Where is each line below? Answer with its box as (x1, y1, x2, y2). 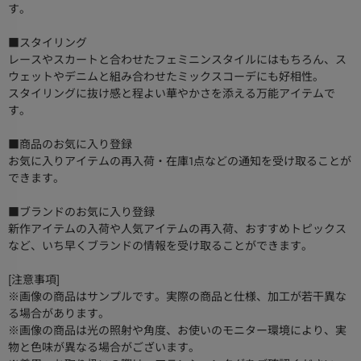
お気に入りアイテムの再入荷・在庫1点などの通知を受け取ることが (8, 153, 351, 170)
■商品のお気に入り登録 (8, 136, 132, 153)
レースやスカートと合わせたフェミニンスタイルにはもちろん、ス (8, 52, 346, 68)
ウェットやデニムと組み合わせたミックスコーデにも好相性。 (8, 68, 324, 85)
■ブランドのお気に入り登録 (8, 204, 155, 221)
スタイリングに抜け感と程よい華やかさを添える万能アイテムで (8, 85, 335, 102)
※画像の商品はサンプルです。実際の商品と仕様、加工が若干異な (8, 288, 346, 305)
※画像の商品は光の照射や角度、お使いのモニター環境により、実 (8, 322, 346, 339)
